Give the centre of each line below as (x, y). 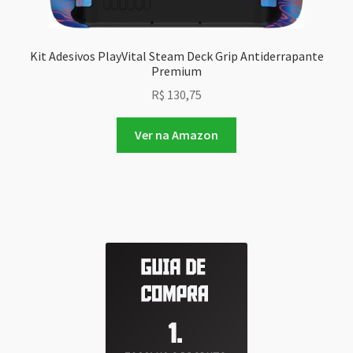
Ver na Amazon (176, 135)
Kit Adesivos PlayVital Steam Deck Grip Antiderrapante (176, 56)
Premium (176, 71)
